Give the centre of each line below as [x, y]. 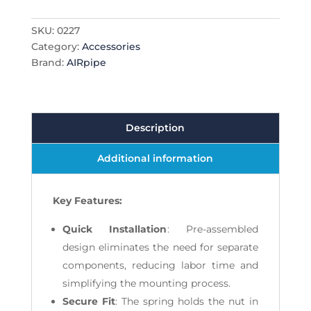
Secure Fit [89, 302]
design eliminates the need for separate [160, 247]
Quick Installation [115, 229]
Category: [56, 47]
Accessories [111, 47]
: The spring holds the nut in [187, 302]
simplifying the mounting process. [146, 284]
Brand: [49, 63]
